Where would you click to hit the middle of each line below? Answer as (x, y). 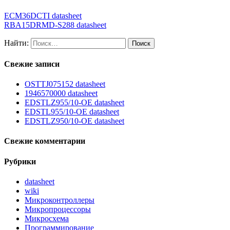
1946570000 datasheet (61, 93)
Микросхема (47, 219)
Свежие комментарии (45, 141)
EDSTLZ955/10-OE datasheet (74, 103)
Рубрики (20, 161)
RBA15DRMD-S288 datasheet (55, 25)
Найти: (16, 43)
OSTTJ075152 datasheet (65, 84)
